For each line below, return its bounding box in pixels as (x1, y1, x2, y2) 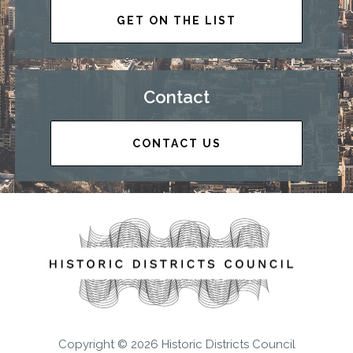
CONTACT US (132, 136, 221, 150)
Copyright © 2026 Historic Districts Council (58, 337, 295, 351)
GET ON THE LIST (117, 13, 236, 27)
